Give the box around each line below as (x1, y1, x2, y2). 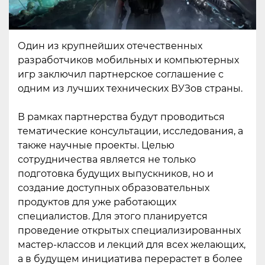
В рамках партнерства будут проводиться (18, 111, 225, 122)
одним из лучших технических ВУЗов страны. (18, 82, 243, 94)
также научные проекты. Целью (18, 139, 174, 151)
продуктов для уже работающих (18, 196, 176, 208)
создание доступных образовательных (18, 182, 209, 193)
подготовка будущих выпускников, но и (18, 167, 214, 179)
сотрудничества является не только (18, 153, 196, 165)
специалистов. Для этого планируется (18, 210, 208, 222)
